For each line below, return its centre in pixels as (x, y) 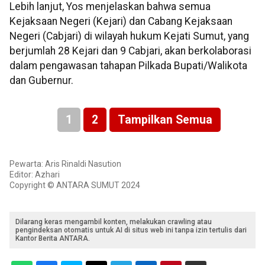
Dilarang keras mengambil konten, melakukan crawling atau (114, 222)
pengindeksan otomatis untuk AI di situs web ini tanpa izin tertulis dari (131, 230)
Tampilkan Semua (165, 120)
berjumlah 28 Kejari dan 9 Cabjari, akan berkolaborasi (130, 51)
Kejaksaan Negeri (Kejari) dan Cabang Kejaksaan (121, 22)
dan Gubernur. (41, 81)
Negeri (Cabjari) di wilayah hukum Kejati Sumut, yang (129, 36)
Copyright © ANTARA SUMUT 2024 (75, 185)
